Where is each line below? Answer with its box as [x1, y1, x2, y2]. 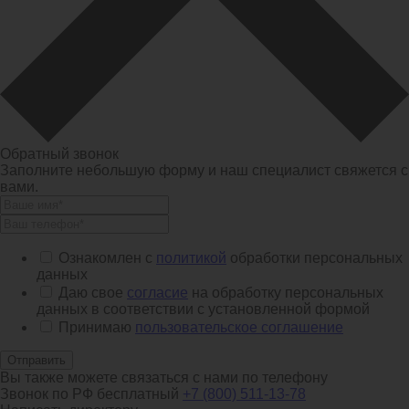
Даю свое [58, 285, 127, 301]
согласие [127, 285, 188, 301]
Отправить [7, 353, 66, 368]
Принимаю [58, 320, 135, 336]
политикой [156, 250, 226, 267]
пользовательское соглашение [135, 320, 343, 336]
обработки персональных [226, 250, 403, 267]
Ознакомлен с [58, 250, 156, 267]
